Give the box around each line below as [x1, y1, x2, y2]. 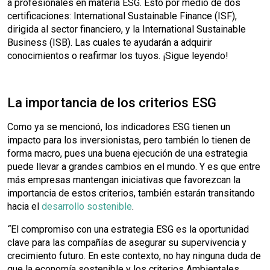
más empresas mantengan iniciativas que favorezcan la [7, 174, 240, 186]
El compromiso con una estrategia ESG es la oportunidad [11, 224, 249, 235]
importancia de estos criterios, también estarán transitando [7, 187, 255, 199]
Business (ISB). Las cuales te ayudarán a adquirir [7, 37, 212, 48]
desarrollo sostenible [42, 201, 132, 212]
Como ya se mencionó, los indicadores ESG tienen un [7, 121, 230, 133]
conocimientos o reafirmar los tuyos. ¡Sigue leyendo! [7, 50, 228, 61]
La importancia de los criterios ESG [7, 95, 216, 110]
